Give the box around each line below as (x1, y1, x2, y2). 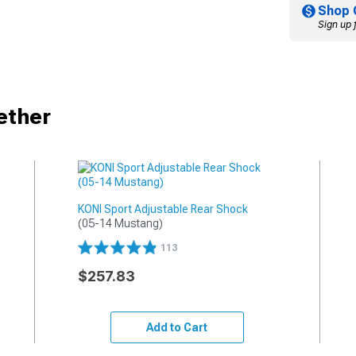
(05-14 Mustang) (77, 216, 163, 230)
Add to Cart (146, 320, 208, 334)
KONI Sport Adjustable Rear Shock (77, 202, 248, 215)
